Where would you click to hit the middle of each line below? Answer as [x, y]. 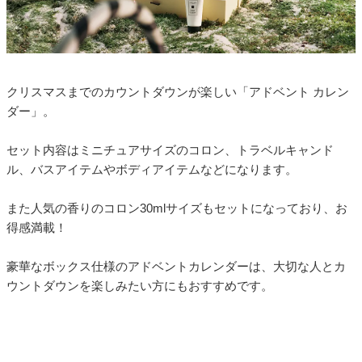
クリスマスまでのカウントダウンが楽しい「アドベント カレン [178, 92]
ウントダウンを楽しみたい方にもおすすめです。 [140, 286]
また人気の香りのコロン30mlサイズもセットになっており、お [177, 208]
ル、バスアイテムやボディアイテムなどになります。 [152, 170]
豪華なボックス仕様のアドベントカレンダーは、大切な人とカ [176, 267]
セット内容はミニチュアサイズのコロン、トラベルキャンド [170, 150]
